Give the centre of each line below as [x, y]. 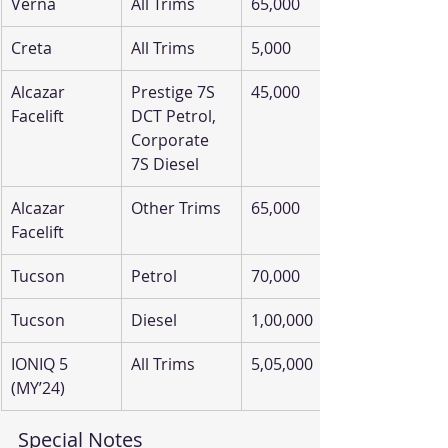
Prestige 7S [175, 92]
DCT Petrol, [175, 116]
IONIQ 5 [41, 364]
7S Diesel [165, 164]
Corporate [172, 140]
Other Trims [176, 208]
